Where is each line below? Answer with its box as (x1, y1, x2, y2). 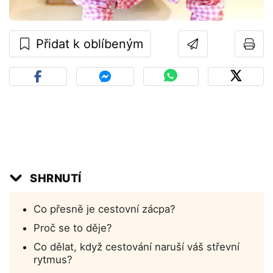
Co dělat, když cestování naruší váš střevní (34, 241, 239, 253)
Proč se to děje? (34, 222, 112, 235)
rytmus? (34, 253, 73, 266)
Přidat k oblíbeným (32, 37, 143, 52)
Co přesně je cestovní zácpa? (34, 203, 175, 216)
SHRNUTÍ (30, 171, 82, 185)
